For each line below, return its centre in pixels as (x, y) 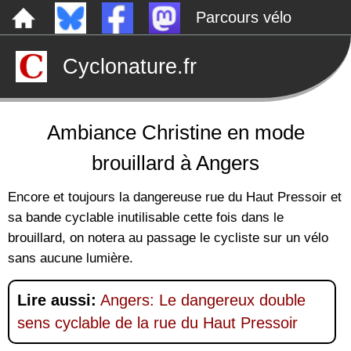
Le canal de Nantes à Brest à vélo (126, 88)
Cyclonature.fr (130, 66)
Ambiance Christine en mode (175, 132)
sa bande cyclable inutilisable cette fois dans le (146, 217)
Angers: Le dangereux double (203, 300)
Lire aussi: (57, 300)
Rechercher (48, 123)
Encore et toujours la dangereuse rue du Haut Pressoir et (175, 197)
